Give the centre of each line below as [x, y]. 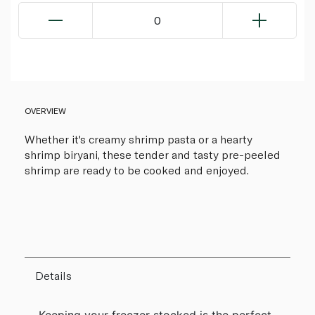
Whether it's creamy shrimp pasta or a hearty [139, 139]
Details [53, 276]
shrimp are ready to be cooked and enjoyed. [137, 170]
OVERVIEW [45, 111]
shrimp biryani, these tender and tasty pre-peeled [153, 155]
